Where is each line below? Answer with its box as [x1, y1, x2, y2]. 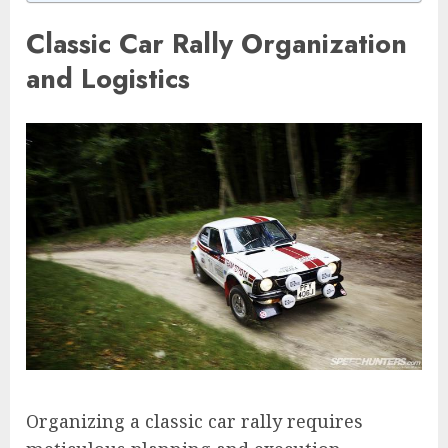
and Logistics [26, 58, 190, 98]
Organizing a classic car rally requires [26, 409, 363, 434]
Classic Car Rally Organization [26, 23, 407, 63]
